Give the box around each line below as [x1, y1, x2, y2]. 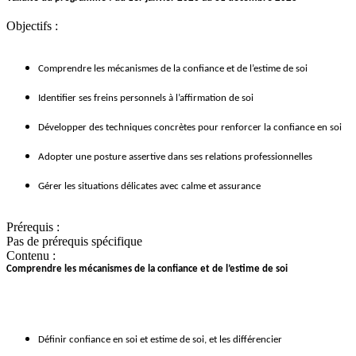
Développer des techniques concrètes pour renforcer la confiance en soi [38, 122, 342, 133]
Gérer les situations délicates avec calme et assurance [38, 181, 261, 192]
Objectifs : [6, 19, 58, 33]
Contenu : [6, 249, 56, 263]
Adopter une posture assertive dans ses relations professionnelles [38, 152, 312, 163]
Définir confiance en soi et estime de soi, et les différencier [38, 335, 282, 346]
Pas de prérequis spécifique [6, 234, 142, 249]
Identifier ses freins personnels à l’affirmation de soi [38, 93, 253, 104]
